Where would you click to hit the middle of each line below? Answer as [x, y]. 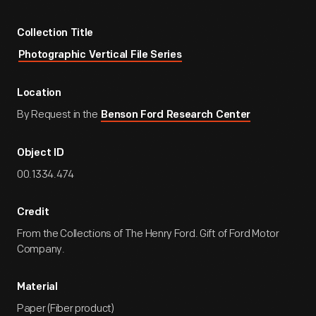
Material [37, 287]
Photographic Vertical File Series [100, 55]
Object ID [41, 153]
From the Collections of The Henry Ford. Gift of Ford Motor [148, 234]
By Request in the [59, 115]
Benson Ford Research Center [176, 115]
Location [39, 93]
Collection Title [55, 34]
